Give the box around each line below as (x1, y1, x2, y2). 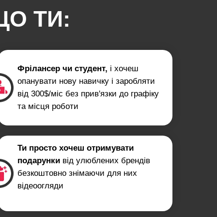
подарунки (17, 156, 62, 165)
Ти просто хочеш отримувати (17, 143, 134, 153)
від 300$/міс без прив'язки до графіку (17, 89, 159, 98)
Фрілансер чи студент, (17, 64, 110, 73)
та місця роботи (17, 102, 78, 111)
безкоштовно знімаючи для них (17, 169, 137, 178)
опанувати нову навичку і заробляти (17, 77, 155, 86)
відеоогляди (17, 181, 63, 190)
